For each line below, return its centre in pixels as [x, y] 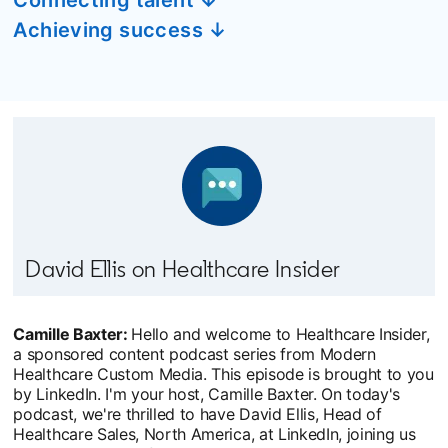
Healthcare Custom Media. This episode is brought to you [223, 373]
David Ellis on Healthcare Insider [183, 268]
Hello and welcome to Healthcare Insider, [280, 333]
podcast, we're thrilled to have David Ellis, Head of [197, 413]
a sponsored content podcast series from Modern [194, 353]
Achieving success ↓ [120, 29]
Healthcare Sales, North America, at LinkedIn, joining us [214, 433]
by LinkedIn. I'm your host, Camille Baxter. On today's [207, 393]
